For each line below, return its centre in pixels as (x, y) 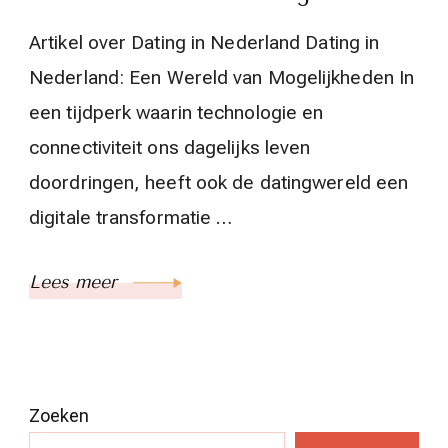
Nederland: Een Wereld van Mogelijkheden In (222, 77)
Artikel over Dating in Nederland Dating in (204, 42)
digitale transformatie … (131, 217)
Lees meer (76, 282)
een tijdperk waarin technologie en (176, 112)
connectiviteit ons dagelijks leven (170, 147)
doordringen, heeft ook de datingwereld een (219, 182)
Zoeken (59, 415)
